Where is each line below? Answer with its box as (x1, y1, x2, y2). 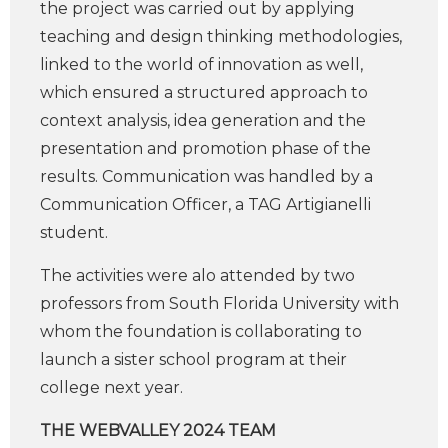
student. (40, 223, 108, 242)
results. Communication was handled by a (40, 167, 373, 186)
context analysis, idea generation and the (40, 111, 366, 130)
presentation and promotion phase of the (40, 139, 371, 158)
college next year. (40, 378, 183, 397)
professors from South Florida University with (40, 294, 399, 313)
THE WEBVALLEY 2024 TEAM (40, 421, 276, 440)
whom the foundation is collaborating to (40, 322, 362, 341)
